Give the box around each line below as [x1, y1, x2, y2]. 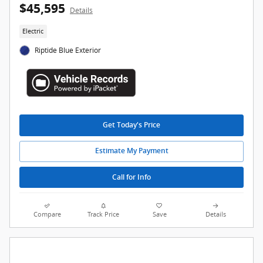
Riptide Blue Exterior [35, 45, 102, 56]
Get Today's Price [103, 121, 160, 130]
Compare [33, 210, 62, 219]
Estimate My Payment [95, 147, 168, 156]
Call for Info [112, 173, 151, 181]
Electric [22, 26, 44, 35]
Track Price [87, 210, 120, 219]
